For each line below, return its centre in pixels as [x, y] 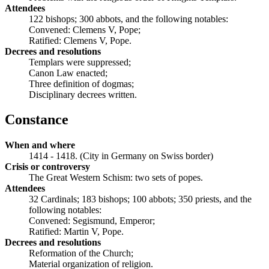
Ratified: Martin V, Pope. [76, 232]
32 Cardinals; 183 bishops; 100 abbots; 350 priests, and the [140, 199]
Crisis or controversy [47, 167]
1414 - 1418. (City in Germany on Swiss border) [121, 156]
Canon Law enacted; [68, 73]
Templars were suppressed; [80, 62]
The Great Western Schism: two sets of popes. [116, 178]
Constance [37, 120]
